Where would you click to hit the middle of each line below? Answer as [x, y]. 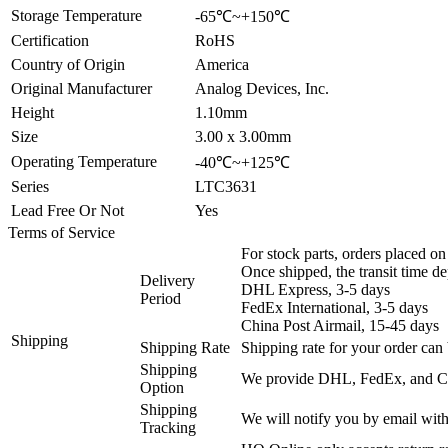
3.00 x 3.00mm [243, 136]
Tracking [168, 427]
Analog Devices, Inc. [262, 88]
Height [32, 112]
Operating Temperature [84, 161]
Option [162, 387]
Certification [50, 40]
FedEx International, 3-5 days [334, 307]
